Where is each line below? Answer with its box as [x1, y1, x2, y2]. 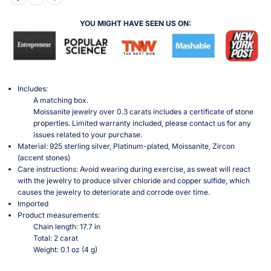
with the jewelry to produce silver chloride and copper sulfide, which [18, 176, 250, 186]
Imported [18, 199, 49, 209]
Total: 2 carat [33, 233, 78, 243]
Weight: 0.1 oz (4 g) [33, 245, 97, 255]
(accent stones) [18, 153, 71, 163]
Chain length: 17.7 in [33, 222, 100, 232]
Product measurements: [18, 211, 100, 220]
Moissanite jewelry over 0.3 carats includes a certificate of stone [33, 107, 253, 117]
